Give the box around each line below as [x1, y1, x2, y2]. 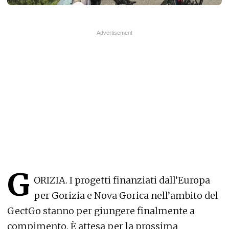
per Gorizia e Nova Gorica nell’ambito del [34, 189, 218, 201]
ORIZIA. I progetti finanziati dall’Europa [34, 174, 210, 186]
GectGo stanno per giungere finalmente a [7, 204, 195, 217]
